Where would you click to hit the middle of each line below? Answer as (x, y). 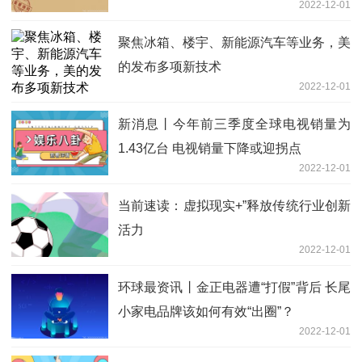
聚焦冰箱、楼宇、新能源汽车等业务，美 (234, 42)
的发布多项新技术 (170, 66)
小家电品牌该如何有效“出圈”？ (206, 311)
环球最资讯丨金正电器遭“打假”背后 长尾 (234, 287)
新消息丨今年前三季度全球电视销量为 (234, 124)
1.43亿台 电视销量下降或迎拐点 (210, 148)
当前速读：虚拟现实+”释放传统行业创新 (234, 205)
